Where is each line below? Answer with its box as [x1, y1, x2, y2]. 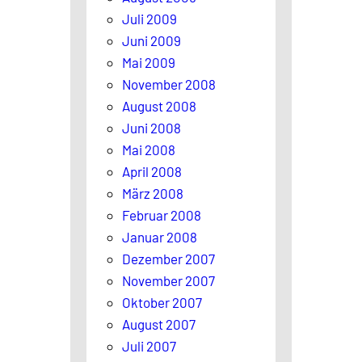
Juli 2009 [122, 10, 177, 27]
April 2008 [122, 162, 182, 179]
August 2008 [122, 97, 196, 114]
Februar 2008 [122, 206, 201, 223]
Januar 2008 [122, 228, 197, 245]
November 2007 [122, 271, 215, 288]
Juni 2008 [122, 119, 181, 136]
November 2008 [122, 75, 216, 92]
